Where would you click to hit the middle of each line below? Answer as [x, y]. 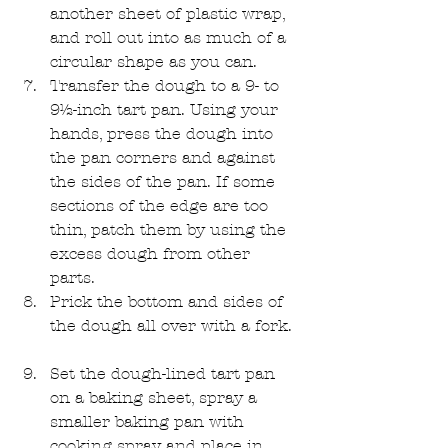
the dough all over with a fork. [176, 325]
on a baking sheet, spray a [156, 397]
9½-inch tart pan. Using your [166, 109]
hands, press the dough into [164, 133]
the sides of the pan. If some [165, 181]
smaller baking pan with [149, 421]
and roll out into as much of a [170, 37]
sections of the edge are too [161, 205]
